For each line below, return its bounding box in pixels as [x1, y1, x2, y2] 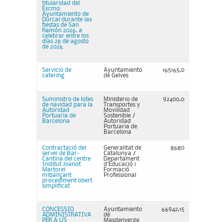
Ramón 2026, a [42, 28, 82, 33]
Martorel [42, 167, 65, 172]
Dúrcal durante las [42, 17, 92, 22]
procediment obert [42, 178, 92, 183]
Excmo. [42, 6, 61, 11]
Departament [104, 156, 139, 162]
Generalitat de [104, 145, 141, 151]
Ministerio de [104, 97, 138, 102]
